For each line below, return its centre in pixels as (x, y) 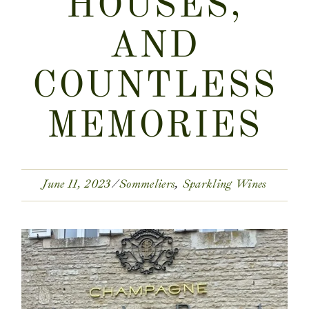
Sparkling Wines (225, 183)
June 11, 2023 (77, 183)
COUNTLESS (154, 87)
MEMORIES (154, 127)
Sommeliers (147, 183)
